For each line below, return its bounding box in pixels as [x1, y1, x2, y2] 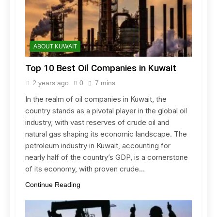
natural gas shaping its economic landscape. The [25, 129, 187, 139]
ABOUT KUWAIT [33, 43, 77, 50]
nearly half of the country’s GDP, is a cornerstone [25, 152, 188, 162]
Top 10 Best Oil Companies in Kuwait [25, 62, 176, 74]
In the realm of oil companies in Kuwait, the [25, 94, 167, 104]
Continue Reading [25, 180, 80, 188]
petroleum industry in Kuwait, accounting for [25, 140, 170, 150]
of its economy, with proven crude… [25, 164, 145, 173]
